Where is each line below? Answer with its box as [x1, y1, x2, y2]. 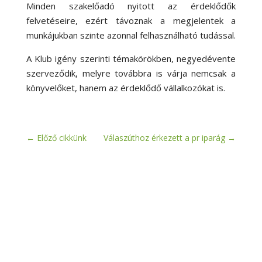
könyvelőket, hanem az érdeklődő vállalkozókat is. [26, 81, 225, 94]
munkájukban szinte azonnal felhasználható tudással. [26, 29, 236, 41]
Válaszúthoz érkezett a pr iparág [104, 132, 226, 143]
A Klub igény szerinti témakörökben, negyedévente [26, 52, 236, 64]
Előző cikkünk [36, 132, 87, 143]
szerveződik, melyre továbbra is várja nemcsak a [26, 67, 236, 79]
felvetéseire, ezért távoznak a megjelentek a [26, 14, 236, 26]
